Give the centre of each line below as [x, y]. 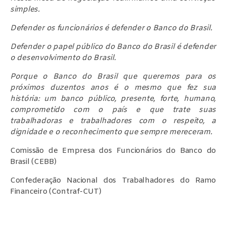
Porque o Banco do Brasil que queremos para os [113, 76]
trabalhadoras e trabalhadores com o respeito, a [113, 121]
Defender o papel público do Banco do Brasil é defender [113, 47]
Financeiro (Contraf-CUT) [56, 191]
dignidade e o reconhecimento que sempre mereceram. [111, 132]
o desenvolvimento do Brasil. [63, 58]
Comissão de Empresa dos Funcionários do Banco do [113, 151]
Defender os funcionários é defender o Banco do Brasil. [111, 28]
